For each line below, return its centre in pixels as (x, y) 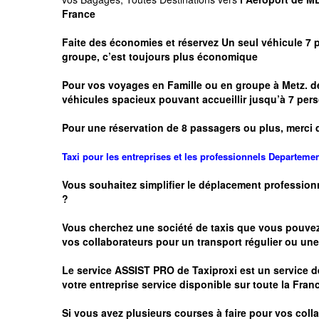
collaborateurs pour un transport (164, 241)
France (79, 13)
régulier (263, 241)
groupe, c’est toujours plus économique (160, 56)
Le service (88, 270)
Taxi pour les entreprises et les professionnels (165, 156)
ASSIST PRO (145, 270)
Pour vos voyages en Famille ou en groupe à (172, 84)
